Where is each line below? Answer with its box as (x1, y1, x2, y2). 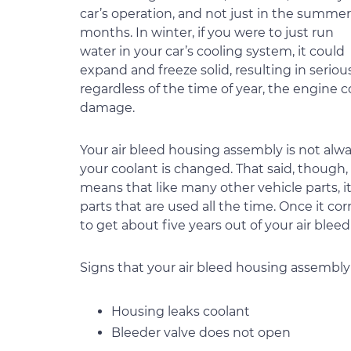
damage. (80, 100, 135, 115)
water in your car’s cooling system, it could (80, 44, 345, 59)
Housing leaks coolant (111, 304, 250, 319)
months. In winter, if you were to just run (80, 25, 334, 40)
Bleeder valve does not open (111, 325, 291, 340)
